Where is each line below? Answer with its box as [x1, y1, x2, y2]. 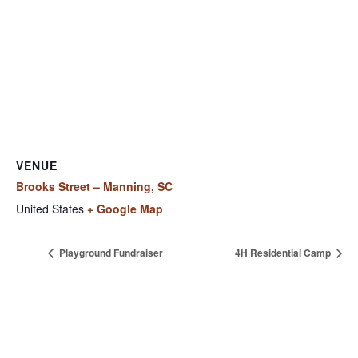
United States [16, 200, 84, 217]
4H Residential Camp [235, 245, 333, 261]
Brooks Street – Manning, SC [16, 177, 173, 194]
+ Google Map [87, 200, 163, 217]
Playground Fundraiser [57, 245, 163, 261]
